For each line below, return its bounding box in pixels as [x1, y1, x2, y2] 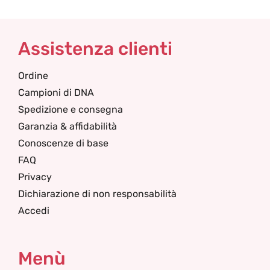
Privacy [18, 171, 52, 183]
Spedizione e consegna [18, 104, 123, 115]
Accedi [18, 205, 49, 216]
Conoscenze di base [18, 137, 108, 149]
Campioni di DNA [18, 87, 94, 98]
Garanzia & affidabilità [18, 121, 117, 132]
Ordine [18, 70, 48, 81]
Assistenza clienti [18, 38, 172, 60]
